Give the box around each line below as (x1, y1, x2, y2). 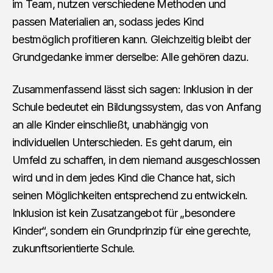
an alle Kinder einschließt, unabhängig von (12, 118, 208, 132)
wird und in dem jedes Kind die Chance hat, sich (12, 171, 235, 185)
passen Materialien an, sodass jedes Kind (12, 15, 204, 29)
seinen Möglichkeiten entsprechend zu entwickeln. (12, 189, 248, 202)
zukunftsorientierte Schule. (12, 242, 135, 255)
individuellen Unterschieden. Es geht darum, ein (12, 136, 232, 149)
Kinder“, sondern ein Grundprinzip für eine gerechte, (12, 224, 251, 238)
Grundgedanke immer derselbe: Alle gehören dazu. (12, 51, 249, 64)
